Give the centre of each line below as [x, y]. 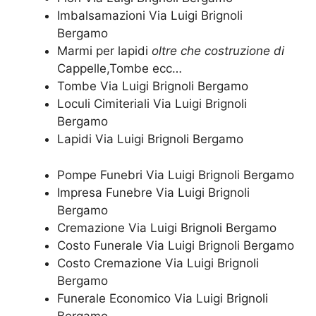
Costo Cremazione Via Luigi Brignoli [158, 263]
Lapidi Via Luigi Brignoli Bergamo [150, 139]
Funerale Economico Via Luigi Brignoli [163, 298]
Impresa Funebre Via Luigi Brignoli [153, 192]
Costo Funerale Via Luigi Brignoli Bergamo [176, 245]
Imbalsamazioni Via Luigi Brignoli [150, 16]
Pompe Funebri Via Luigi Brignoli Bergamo [176, 175]
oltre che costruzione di [218, 51]
